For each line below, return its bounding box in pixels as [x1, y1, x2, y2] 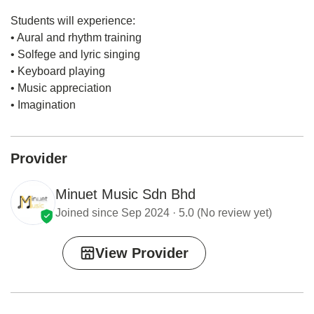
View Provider [95, 245, 189, 261]
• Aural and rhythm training [11, 31, 142, 43]
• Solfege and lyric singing [11, 48, 140, 60]
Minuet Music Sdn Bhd [55, 186, 196, 202]
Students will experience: [11, 14, 135, 27]
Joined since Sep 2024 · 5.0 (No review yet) [55, 206, 272, 219]
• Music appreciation [11, 81, 111, 94]
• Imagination [11, 98, 76, 111]
